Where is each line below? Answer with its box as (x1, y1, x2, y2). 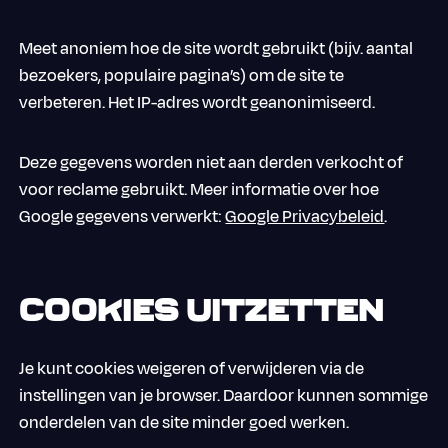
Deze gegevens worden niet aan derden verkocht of (19, 149, 404, 175)
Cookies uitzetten (19, 291, 385, 331)
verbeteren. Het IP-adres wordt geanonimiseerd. (19, 89, 376, 115)
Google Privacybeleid (225, 203, 385, 229)
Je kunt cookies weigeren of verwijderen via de (19, 355, 365, 381)
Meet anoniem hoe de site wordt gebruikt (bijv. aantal (19, 35, 414, 61)
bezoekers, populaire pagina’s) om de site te (19, 62, 345, 88)
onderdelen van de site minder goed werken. (19, 409, 350, 435)
